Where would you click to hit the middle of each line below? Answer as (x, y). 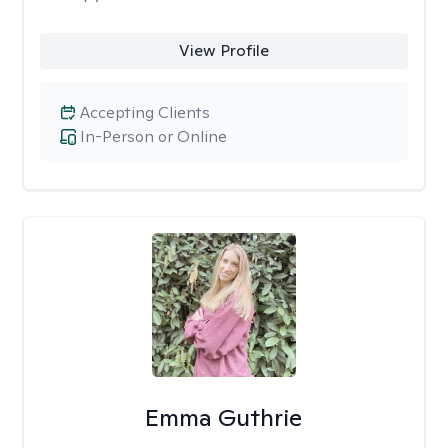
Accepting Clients (145, 112)
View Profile (223, 50)
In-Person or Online (153, 136)
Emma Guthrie (224, 417)
